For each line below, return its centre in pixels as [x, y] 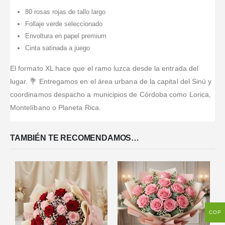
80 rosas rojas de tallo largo [65, 12]
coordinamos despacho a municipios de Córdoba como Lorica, [110, 94]
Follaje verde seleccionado [64, 24]
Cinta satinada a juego [57, 48]
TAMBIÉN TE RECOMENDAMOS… [75, 138]
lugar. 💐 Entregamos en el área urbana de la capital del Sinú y [111, 81]
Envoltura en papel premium [66, 36]
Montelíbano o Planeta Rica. [55, 107]
